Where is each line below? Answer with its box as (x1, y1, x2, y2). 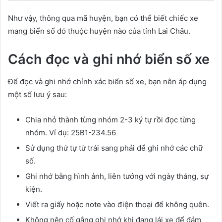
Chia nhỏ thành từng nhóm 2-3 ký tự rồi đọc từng (25, 114, 196, 124)
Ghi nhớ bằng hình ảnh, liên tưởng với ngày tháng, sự (25, 171, 209, 181)
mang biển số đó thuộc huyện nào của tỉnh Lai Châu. (8, 26, 190, 36)
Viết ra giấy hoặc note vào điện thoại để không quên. (25, 199, 209, 209)
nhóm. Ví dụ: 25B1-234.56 (25, 127, 116, 137)
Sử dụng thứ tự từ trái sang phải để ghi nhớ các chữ (25, 143, 203, 153)
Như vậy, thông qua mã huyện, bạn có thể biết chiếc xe (8, 13, 198, 23)
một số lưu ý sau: (8, 89, 67, 99)
